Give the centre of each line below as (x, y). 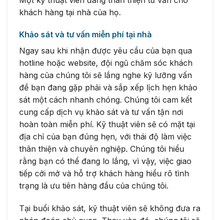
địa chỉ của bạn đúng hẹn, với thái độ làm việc (105, 137)
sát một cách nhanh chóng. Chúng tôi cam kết (106, 100)
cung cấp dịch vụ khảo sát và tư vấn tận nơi (101, 112)
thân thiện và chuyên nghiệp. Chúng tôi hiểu (102, 149)
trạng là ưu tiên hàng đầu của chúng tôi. (94, 186)
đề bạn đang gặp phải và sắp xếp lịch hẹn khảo (108, 88)
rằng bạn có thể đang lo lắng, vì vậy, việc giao (105, 161)
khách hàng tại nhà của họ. (70, 12)
